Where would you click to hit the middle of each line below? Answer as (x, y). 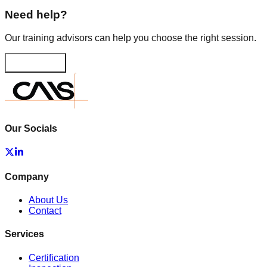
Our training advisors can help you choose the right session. (131, 38)
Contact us (28, 67)
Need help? (36, 15)
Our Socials (31, 129)
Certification (54, 257)
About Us (48, 200)
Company (27, 176)
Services (24, 234)
